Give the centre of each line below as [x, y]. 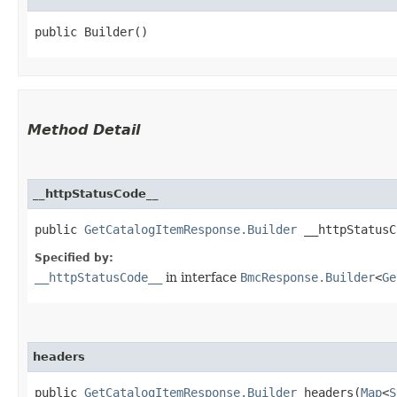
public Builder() [91, 31]
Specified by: [74, 257]
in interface [201, 277]
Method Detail [84, 129]
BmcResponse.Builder [307, 277]
